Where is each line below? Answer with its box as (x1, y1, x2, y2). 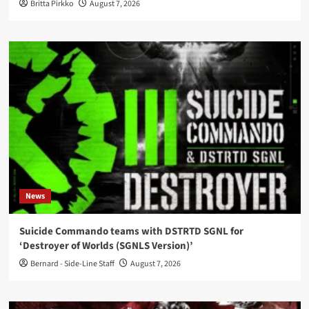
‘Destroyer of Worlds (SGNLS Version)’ (19, 238, 193, 253)
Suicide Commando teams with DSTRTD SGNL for (19, 223, 243, 239)
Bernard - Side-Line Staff (30, 257, 114, 270)
